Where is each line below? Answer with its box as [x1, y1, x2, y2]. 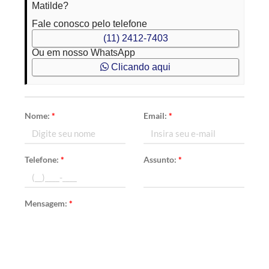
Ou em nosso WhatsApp [32, 47, 136, 58]
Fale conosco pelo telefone [32, 19, 148, 29]
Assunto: [144, 154, 178, 165]
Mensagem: [25, 198, 70, 208]
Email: [144, 110, 169, 121]
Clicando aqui [109, 62, 171, 72]
